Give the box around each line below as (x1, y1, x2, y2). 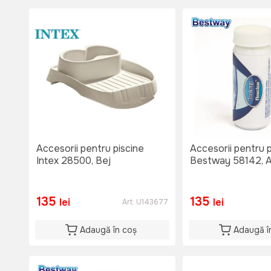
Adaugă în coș (80, 224, 137, 236)
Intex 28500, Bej (36, 154, 111, 168)
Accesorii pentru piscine (36, 142, 144, 155)
